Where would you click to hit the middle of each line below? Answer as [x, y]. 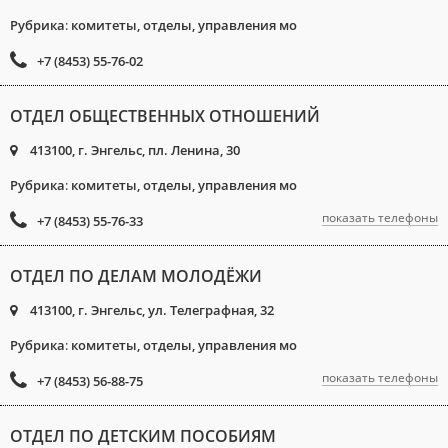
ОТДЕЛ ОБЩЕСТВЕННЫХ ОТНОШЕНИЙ [165, 116]
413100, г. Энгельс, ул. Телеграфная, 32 [150, 310]
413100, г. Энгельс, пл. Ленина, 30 [133, 150]
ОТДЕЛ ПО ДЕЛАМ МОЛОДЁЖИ [136, 276]
